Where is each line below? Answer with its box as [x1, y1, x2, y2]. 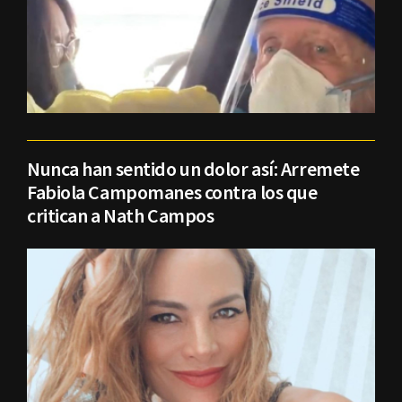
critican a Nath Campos [27, 202, 214, 228]
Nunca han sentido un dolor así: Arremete [27, 155, 360, 181]
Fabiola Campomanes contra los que [27, 179, 318, 205]
